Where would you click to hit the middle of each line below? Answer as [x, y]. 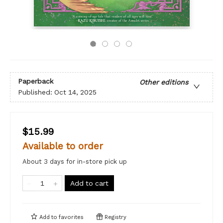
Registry [115, 217]
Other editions [164, 82]
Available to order [63, 146]
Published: [36, 92]
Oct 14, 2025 [75, 92]
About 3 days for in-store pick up [75, 162]
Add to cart [89, 183]
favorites [71, 217]
